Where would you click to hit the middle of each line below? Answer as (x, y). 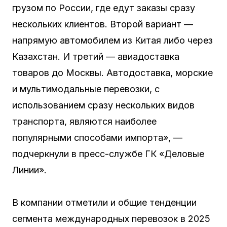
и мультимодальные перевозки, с (86, 89)
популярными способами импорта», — (97, 138)
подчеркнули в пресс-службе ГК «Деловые (108, 154)
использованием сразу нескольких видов (103, 105)
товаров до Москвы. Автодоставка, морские (112, 73)
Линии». (29, 170)
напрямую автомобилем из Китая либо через (112, 40)
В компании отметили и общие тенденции (104, 202)
